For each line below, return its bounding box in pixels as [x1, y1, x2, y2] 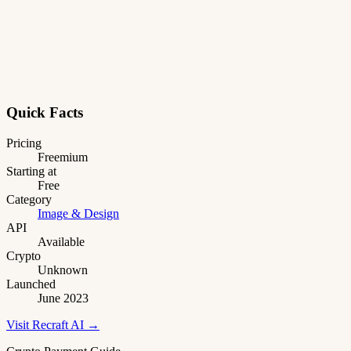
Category [6, 192, 52, 206]
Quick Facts [6, 104, 83, 121]
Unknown [38, 262, 88, 277]
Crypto [6, 248, 41, 262]
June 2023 [38, 291, 89, 305]
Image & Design [38, 206, 119, 220]
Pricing [6, 136, 42, 150]
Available [38, 234, 85, 248]
